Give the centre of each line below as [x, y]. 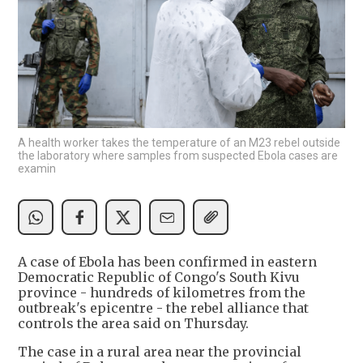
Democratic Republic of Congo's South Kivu [159, 278]
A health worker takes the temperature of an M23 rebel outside [179, 143]
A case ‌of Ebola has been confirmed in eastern [167, 262]
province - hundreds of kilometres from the [162, 293]
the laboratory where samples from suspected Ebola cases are [178, 156]
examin [37, 169]
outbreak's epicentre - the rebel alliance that [163, 308]
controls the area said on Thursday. [133, 324]
